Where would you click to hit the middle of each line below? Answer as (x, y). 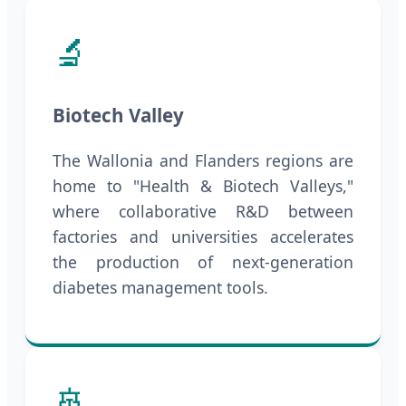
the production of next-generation (203, 262)
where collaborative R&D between (203, 212)
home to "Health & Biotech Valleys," (203, 186)
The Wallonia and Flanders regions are (203, 161)
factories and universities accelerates (203, 237)
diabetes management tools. (160, 288)
